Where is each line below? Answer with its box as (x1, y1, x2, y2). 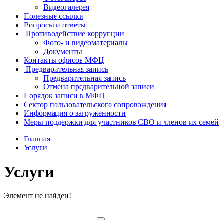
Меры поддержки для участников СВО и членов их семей (24, 118, 219, 127)
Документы (43, 47, 82, 56)
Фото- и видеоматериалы (43, 38, 128, 47)
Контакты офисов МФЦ (24, 56, 104, 65)
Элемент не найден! (4, 192, 71, 200)
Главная (24, 135, 50, 143)
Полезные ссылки (24, 12, 83, 21)
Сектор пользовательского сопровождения (24, 100, 166, 109)
